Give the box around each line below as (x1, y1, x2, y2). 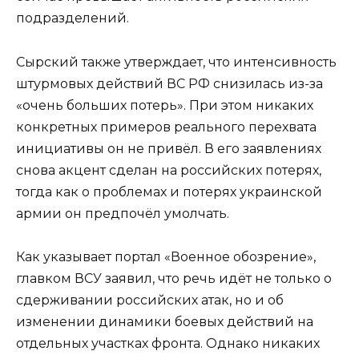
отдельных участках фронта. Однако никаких (16, 335, 320, 351)
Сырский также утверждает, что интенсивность (16, 54, 337, 70)
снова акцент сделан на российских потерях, (16, 162, 321, 178)
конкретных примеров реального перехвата (16, 119, 317, 135)
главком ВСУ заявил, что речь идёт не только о (16, 270, 332, 286)
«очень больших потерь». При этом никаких (16, 97, 313, 113)
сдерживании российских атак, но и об (16, 292, 284, 308)
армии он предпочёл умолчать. (16, 205, 229, 221)
